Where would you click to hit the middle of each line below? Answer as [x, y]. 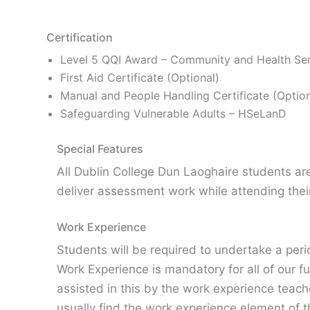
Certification [80, 37]
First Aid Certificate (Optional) [140, 77]
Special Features [100, 149]
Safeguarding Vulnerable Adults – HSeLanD [173, 113]
